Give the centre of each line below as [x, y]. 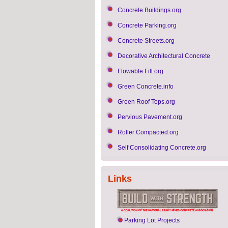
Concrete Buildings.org [149, 10]
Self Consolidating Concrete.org [162, 148]
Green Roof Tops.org [146, 102]
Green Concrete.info [146, 87]
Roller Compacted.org [148, 132]
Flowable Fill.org [140, 71]
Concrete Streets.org [146, 41]
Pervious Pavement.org [150, 117]
